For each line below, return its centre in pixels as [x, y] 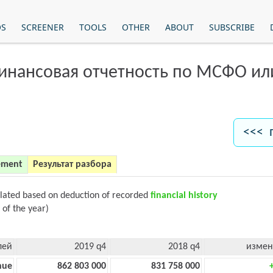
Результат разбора [72, 165]
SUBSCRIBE [232, 27]
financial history [184, 196]
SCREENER [42, 27]
